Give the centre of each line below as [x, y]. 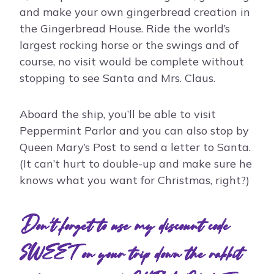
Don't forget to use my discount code [124, 225]
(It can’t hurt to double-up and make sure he [136, 164]
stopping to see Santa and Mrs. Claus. [117, 78]
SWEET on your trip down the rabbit [130, 253]
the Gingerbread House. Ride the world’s [125, 29]
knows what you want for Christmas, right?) [135, 180]
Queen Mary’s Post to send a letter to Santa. [135, 147]
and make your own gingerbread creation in [135, 12]
